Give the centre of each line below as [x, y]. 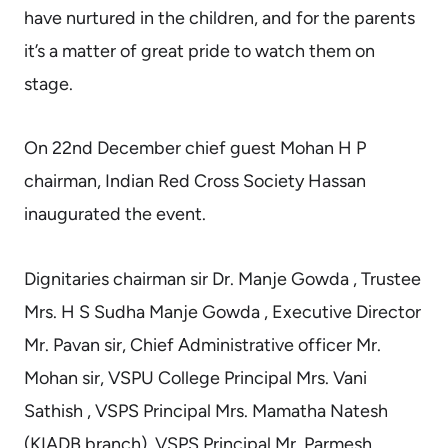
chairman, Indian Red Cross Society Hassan [195, 181]
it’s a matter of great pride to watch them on [199, 50]
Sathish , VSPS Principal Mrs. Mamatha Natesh [206, 410]
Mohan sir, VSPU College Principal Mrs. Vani [195, 377]
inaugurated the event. [115, 214]
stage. [48, 83]
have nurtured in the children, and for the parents [219, 17]
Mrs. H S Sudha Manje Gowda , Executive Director [222, 311]
